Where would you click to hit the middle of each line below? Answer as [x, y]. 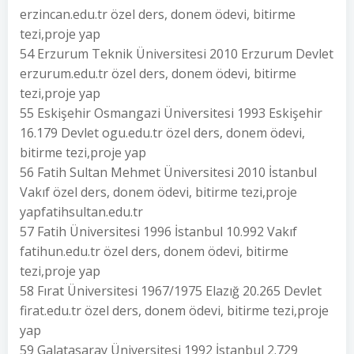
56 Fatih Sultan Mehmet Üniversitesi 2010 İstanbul [168, 172]
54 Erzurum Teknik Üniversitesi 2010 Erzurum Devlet [177, 54]
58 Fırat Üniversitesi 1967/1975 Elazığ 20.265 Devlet [171, 291]
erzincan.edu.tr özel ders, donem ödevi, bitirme [158, 14]
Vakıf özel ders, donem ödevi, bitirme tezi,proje [158, 192]
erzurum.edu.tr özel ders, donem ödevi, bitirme [158, 73]
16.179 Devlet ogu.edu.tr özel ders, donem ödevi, [162, 133]
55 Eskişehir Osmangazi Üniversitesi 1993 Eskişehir [171, 113]
